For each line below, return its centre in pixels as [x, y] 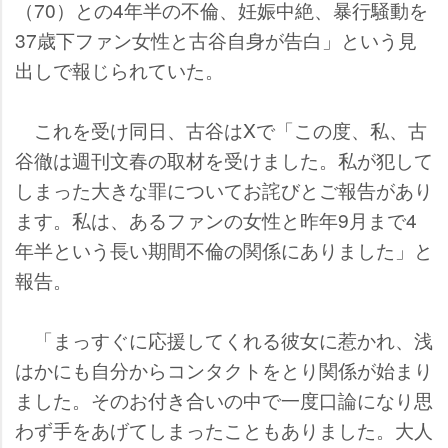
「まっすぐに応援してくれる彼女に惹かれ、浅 [224, 340]
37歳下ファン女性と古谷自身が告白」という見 [216, 40]
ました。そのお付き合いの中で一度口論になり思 [224, 400]
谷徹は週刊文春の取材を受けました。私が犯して [224, 160]
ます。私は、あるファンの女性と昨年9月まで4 [216, 220]
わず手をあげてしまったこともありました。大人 [224, 430]
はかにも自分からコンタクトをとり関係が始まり [224, 370]
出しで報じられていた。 [119, 70]
